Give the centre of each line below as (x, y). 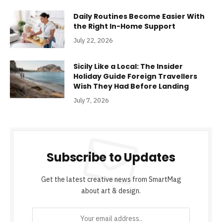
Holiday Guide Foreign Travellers (135, 76)
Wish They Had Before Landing (131, 86)
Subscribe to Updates (111, 157)
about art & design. (111, 191)
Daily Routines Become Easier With (139, 16)
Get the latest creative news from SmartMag (111, 179)
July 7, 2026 (91, 100)
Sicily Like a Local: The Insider (128, 66)
